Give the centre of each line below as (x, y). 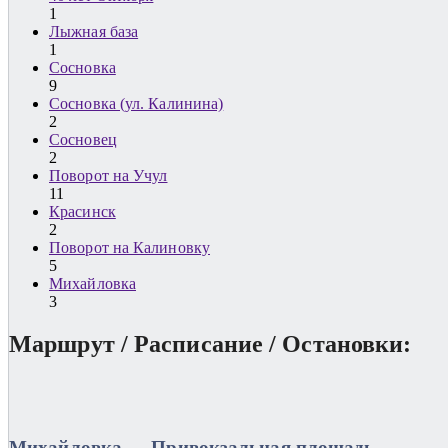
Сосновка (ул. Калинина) (136, 103)
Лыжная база (94, 31)
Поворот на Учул (108, 175)
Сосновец (83, 139)
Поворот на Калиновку (129, 247)
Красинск (82, 211)
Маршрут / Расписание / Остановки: (210, 343)
